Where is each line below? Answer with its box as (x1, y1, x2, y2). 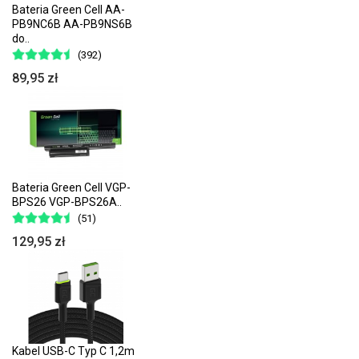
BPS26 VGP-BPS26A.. (12, 195, 122, 208)
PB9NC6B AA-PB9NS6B (12, 17, 132, 30)
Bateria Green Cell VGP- (12, 180, 131, 194)
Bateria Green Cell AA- (12, 2, 125, 16)
